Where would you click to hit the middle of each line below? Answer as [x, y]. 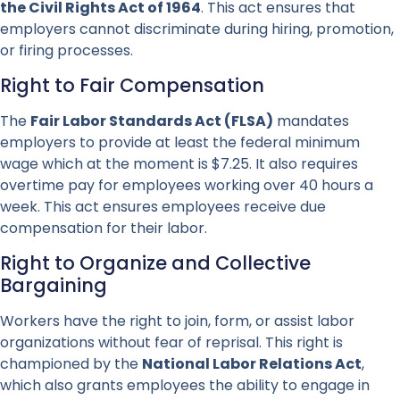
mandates [311, 121]
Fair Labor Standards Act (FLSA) [152, 121]
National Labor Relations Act [252, 364]
